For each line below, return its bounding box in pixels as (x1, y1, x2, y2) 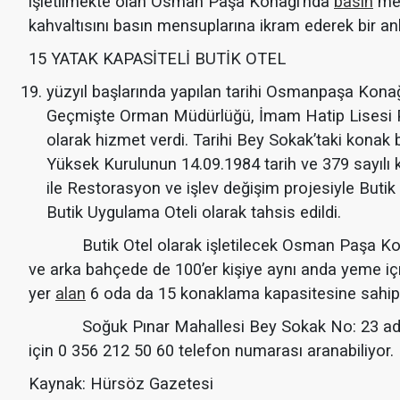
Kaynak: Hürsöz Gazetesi (29, 373, 213, 393)
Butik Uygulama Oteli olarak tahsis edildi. (46, 202, 341, 221)
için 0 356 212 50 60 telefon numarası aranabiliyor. (29, 340, 394, 360)
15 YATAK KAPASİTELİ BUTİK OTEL (29, 48, 286, 68)
